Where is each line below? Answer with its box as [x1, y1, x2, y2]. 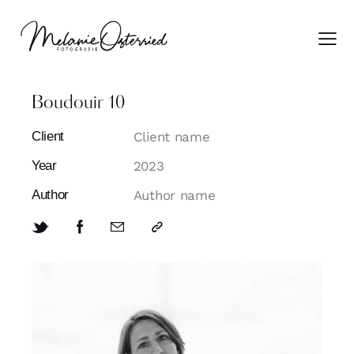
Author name [133, 186, 216, 203]
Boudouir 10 [32, 94, 125, 113]
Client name [133, 128, 210, 145]
